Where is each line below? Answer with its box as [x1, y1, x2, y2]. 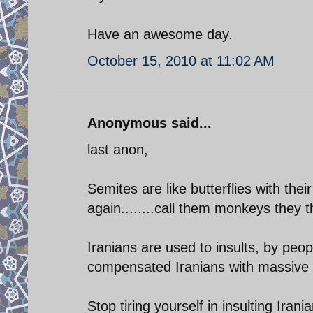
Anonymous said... [87, 115, 212, 131]
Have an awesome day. [87, 26, 233, 42]
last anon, [87, 141, 148, 157]
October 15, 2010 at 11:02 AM [87, 52, 275, 68]
